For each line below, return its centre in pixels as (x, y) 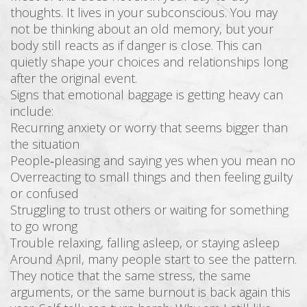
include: (32, 111)
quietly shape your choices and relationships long (149, 61)
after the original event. (74, 78)
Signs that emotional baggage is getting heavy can (147, 94)
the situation (45, 144)
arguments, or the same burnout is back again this (150, 292)
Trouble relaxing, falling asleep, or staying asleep (145, 242)
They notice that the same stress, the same (131, 275)
